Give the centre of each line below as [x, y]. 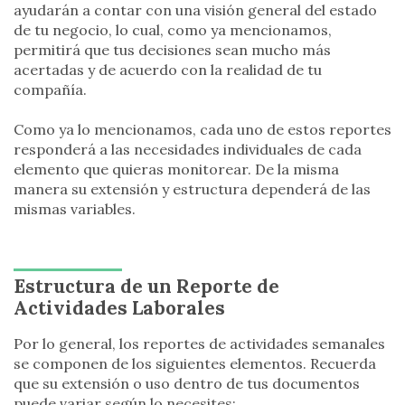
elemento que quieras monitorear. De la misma [176, 170]
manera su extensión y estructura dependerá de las [192, 189]
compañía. [50, 90]
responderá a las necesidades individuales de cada [188, 150]
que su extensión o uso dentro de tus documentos [187, 384]
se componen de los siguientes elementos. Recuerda [195, 364]
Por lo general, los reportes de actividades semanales [199, 344]
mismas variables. [75, 209]
